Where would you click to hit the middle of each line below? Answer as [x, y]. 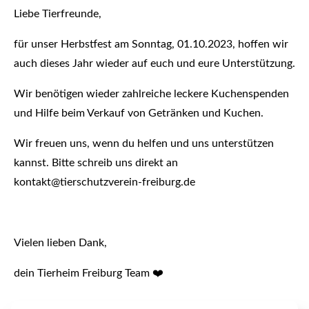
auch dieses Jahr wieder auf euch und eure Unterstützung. [154, 63]
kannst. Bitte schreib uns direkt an [96, 163]
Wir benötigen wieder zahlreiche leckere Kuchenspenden [151, 94]
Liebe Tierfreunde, [58, 14]
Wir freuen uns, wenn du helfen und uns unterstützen [144, 143]
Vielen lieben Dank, [60, 243]
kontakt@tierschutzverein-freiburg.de [104, 182]
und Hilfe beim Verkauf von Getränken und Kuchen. [139, 113]
